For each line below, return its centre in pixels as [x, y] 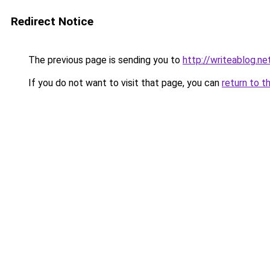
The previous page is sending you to [104, 60]
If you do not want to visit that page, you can [124, 83]
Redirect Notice [52, 21]
